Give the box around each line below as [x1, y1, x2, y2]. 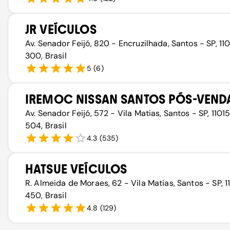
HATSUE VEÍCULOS [25, 162, 127, 177]
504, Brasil [25, 120, 67, 131]
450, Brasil [25, 190, 67, 201]
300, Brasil [25, 50, 67, 61]
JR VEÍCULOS [25, 22, 97, 37]
